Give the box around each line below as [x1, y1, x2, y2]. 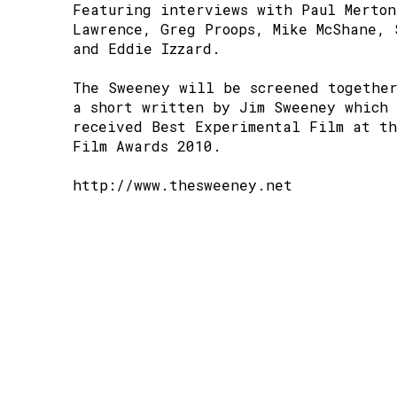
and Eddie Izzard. [73, 39, 221, 58]
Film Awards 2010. [73, 136, 222, 155]
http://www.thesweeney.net [73, 175, 292, 194]
